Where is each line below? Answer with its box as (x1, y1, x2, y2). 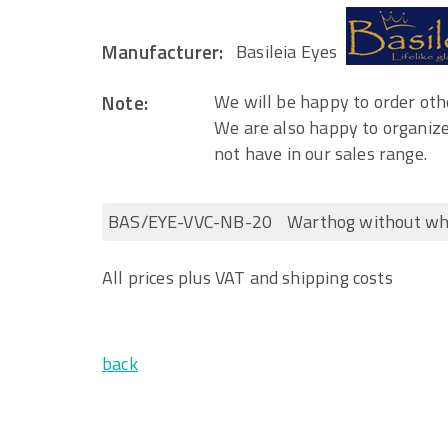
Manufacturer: (102, 37, 224, 66)
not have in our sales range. (214, 140, 428, 167)
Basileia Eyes (236, 38, 346, 65)
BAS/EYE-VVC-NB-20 (108, 208, 273, 235)
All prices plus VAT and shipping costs (102, 264, 393, 291)
